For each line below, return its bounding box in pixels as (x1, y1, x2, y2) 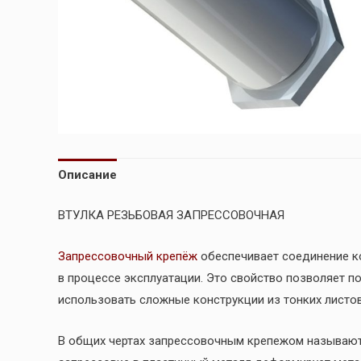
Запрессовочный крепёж (58, 248, 197, 263)
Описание (58, 168, 117, 183)
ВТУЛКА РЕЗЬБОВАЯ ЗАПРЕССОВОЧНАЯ (58, 207, 284, 222)
